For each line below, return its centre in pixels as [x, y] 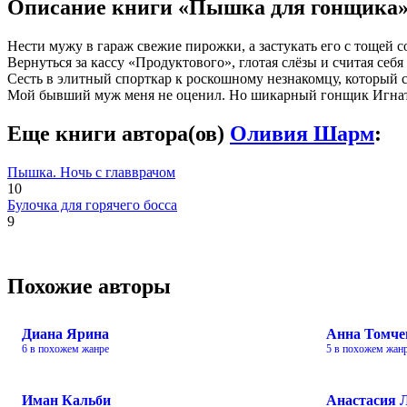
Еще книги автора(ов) [119, 133]
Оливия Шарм [302, 133]
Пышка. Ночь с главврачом [91, 172]
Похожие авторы [89, 287]
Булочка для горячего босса [92, 204]
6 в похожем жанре [65, 349]
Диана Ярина [65, 334]
